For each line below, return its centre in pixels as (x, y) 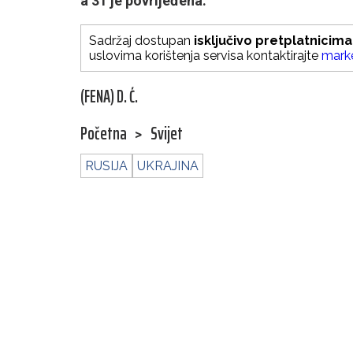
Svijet (167, 134)
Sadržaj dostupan (141, 41)
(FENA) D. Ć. (109, 97)
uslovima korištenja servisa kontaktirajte (205, 56)
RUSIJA (106, 166)
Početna (104, 134)
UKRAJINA (168, 166)
